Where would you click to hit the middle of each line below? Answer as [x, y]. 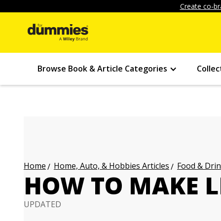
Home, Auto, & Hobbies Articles [111, 166]
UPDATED [42, 204]
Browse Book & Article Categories [102, 69]
